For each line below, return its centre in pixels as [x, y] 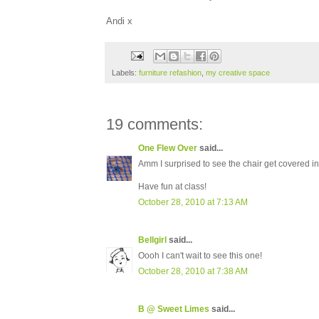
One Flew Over [168, 148]
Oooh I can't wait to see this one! [200, 256]
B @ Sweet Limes [174, 309]
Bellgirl [152, 240]
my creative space [238, 73]
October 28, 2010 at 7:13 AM [193, 203]
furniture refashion [170, 73]
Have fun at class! [172, 187]
